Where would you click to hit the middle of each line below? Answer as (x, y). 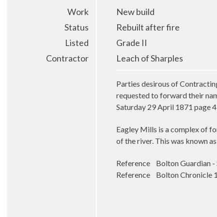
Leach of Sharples (150, 58)
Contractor (67, 58)
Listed (77, 42)
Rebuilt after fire (148, 27)
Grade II (132, 42)
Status (77, 27)
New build (135, 11)
